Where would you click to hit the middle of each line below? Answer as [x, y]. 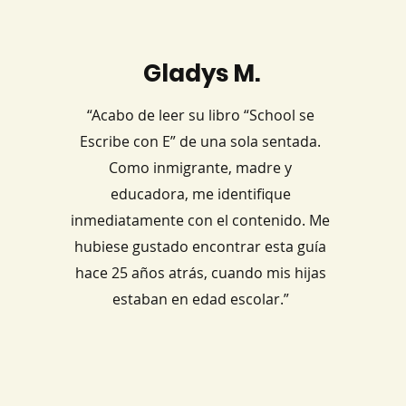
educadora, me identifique [200, 194]
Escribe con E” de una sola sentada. [201, 141]
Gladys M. [202, 73]
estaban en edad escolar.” [200, 299]
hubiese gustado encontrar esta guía [201, 246]
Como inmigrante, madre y [201, 168]
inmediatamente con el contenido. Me [201, 220]
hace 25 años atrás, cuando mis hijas [200, 273]
